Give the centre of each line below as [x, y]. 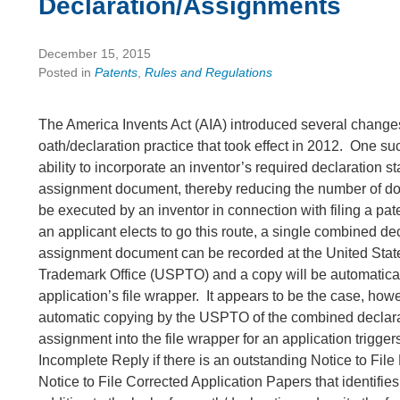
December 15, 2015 [95, 54]
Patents [117, 73]
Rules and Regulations [209, 73]
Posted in [67, 73]
